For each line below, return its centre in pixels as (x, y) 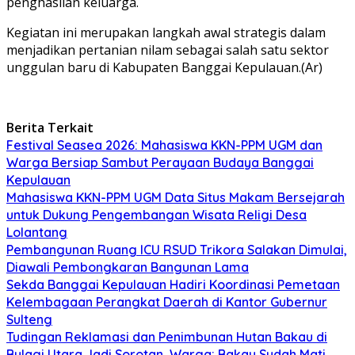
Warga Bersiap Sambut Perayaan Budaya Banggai (160, 162)
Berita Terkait (50, 127)
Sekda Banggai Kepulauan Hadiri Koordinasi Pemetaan (173, 284)
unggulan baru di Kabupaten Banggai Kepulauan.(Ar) (164, 67)
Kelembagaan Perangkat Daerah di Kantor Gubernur (167, 302)
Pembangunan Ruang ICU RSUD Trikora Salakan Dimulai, (177, 249)
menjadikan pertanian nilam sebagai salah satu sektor (168, 50)
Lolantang (37, 232)
